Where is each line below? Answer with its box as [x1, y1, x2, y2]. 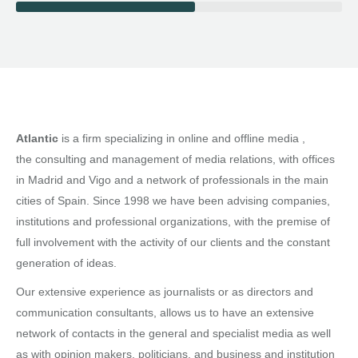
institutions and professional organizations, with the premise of [16, 215, 330, 228]
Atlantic [16, 132, 58, 145]
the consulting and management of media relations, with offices [16, 153, 335, 165]
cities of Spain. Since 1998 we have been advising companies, [16, 194, 330, 207]
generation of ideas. [16, 257, 117, 269]
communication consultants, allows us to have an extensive [16, 306, 314, 319]
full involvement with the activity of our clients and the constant [16, 236, 330, 249]
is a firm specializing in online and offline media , [58, 132, 305, 145]
